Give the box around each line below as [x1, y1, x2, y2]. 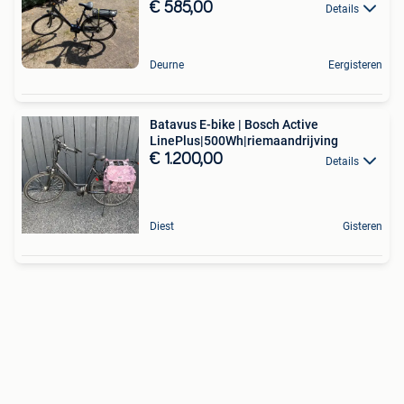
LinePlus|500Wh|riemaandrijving [150, 133, 338, 149]
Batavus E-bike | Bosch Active [150, 117, 318, 133]
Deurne [150, 59, 184, 72]
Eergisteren [328, 59, 382, 72]
